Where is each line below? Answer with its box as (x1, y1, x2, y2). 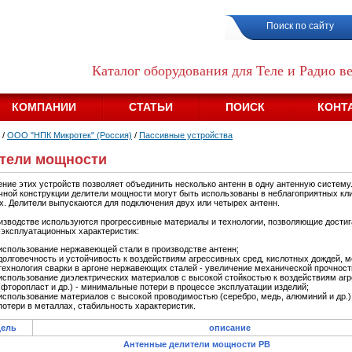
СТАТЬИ (129, 101, 173, 113)
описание (209, 323, 251, 332)
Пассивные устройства (139, 130, 233, 140)
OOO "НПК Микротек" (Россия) (7, 130, 132, 140)
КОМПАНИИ (12, 101, 76, 113)
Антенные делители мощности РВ (123, 339, 270, 349)
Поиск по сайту (266, 20, 334, 31)
